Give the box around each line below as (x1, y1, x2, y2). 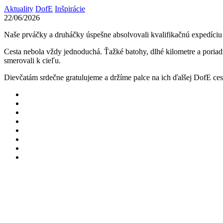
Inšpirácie (55, 4, 85, 13)
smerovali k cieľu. (4, 56, 61, 65)
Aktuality (4, 4, 33, 13)
